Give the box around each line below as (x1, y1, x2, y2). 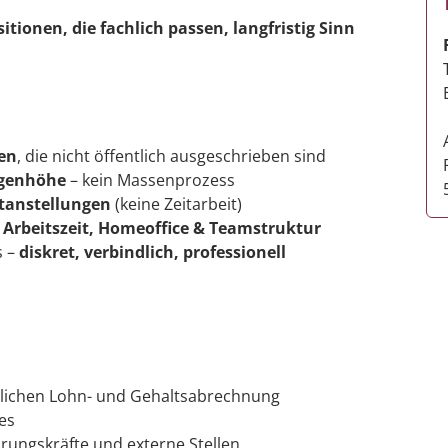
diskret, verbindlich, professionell (19, 240, 286, 263)
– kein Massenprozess (66, 168, 235, 191)
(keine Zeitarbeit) (111, 192, 242, 215)
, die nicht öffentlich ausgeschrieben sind (17, 144, 326, 167)
